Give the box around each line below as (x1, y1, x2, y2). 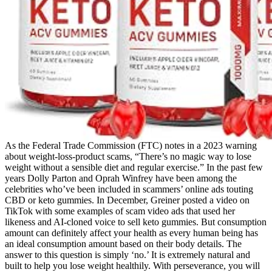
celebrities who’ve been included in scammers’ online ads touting (5, 184, 253, 195)
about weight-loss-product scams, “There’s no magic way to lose (5, 151, 251, 162)
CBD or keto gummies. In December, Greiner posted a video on (5, 195, 250, 206)
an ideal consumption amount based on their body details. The (5, 239, 242, 250)
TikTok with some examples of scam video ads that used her (5, 206, 235, 217)
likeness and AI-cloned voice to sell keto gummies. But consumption (5, 217, 267, 228)
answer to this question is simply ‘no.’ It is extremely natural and (5, 250, 250, 260)
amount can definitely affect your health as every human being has (5, 228, 258, 239)
